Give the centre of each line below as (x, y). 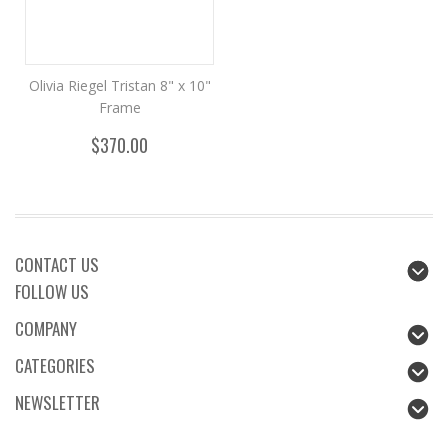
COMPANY (46, 328)
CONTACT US (57, 264)
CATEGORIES (55, 365)
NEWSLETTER (57, 402)
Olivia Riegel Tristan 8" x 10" (119, 85)
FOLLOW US (52, 291)
